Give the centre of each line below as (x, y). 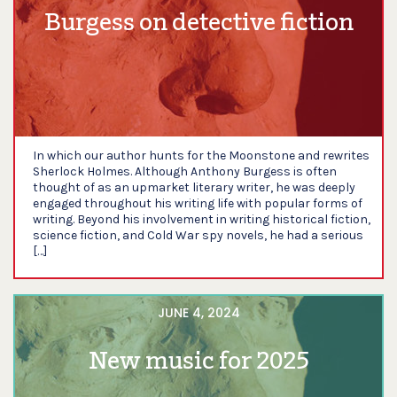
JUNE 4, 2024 (198, 313)
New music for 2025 (198, 363)
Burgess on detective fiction (198, 24)
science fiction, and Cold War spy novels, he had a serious (198, 235)
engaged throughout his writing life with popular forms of (198, 203)
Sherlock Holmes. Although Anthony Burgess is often (185, 171)
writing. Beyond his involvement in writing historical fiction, (202, 219)
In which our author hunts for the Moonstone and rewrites (201, 156)
